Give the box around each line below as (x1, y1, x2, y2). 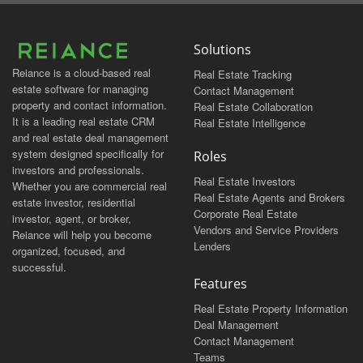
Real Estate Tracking (194, 66, 292, 82)
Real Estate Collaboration (194, 98, 313, 114)
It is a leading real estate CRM (12, 113, 155, 130)
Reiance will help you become (12, 227, 152, 243)
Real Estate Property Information (194, 300, 348, 316)
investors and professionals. (12, 162, 144, 178)
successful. (12, 259, 66, 275)
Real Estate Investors (194, 173, 296, 189)
